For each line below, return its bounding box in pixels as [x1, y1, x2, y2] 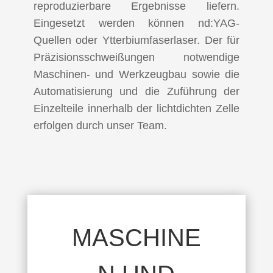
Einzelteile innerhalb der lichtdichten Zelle [33, 102, 240, 115]
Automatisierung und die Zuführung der [33, 85, 240, 98]
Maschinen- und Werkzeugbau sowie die [33, 68, 240, 81]
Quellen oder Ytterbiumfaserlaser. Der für [33, 34, 240, 47]
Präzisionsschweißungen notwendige [33, 51, 240, 64]
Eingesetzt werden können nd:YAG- [33, 17, 240, 30]
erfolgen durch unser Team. [33, 119, 167, 132]
